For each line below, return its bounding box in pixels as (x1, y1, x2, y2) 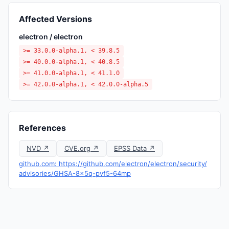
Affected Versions (19, 14, 92, 24)
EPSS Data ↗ (114, 144, 155, 152)
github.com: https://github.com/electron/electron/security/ (19, 159, 207, 168)
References (19, 123, 66, 133)
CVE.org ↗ (64, 144, 99, 152)
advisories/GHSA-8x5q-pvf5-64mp (19, 169, 131, 177)
